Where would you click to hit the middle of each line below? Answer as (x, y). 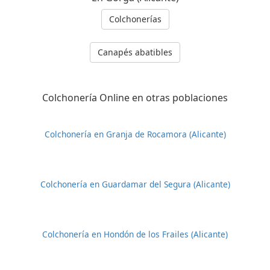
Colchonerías (135, 19)
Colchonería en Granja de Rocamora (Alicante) (135, 134)
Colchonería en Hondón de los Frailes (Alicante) (135, 234)
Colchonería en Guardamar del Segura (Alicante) (135, 184)
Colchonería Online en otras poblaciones (135, 98)
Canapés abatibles (135, 52)
